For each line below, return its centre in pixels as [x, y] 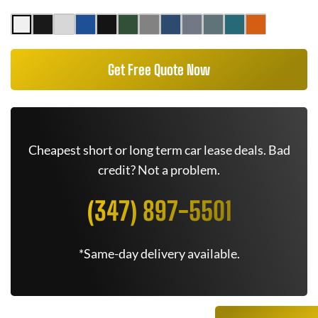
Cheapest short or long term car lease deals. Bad [159, 150]
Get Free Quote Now [159, 70]
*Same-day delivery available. [159, 253]
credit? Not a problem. [159, 170]
